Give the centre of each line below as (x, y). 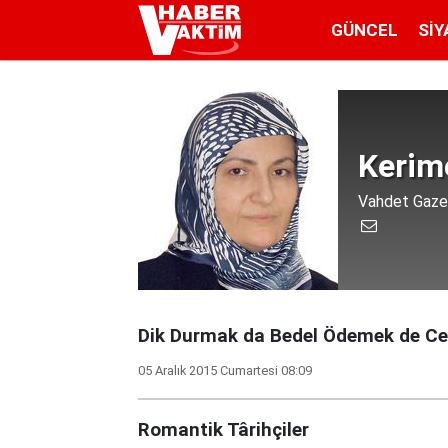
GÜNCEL (364, 29)
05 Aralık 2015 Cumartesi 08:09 (225, 370)
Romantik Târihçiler (223, 430)
